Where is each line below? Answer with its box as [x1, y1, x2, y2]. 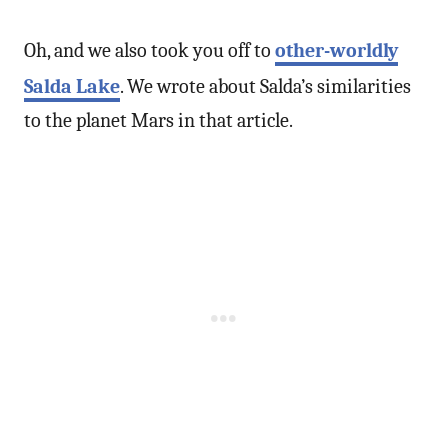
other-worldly [275, 38, 398, 62]
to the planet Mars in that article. [24, 108, 293, 132]
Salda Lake [24, 74, 120, 98]
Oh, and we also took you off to [24, 38, 275, 62]
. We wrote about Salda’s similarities [120, 74, 411, 98]
